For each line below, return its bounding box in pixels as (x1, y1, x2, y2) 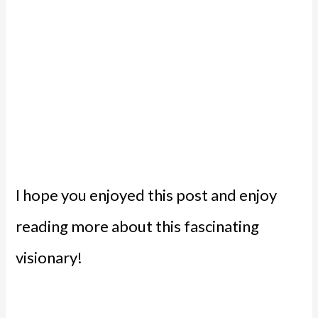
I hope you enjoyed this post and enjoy (16, 185, 278, 205)
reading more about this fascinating (16, 216, 260, 236)
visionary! (16, 248, 83, 268)
